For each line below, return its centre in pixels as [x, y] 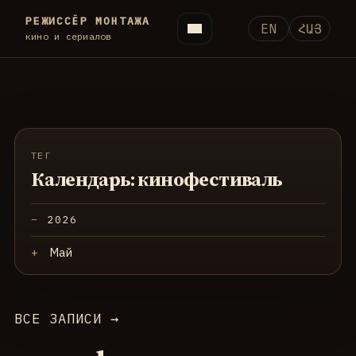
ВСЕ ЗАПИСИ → [67, 319]
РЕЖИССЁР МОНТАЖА [88, 21]
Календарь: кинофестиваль [157, 179]
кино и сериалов [69, 36]
